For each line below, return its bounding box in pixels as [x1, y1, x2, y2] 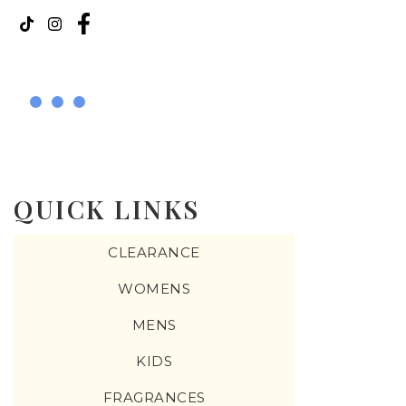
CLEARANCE [108, 244, 200, 262]
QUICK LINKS [14, 192, 200, 227]
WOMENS [118, 280, 190, 298]
